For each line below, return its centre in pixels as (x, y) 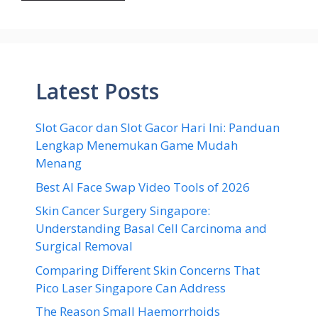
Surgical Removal (84, 246)
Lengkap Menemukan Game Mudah (137, 145)
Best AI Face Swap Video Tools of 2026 (143, 187)
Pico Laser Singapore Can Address (131, 287)
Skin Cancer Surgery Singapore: (123, 210)
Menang (59, 163)
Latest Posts (97, 91)
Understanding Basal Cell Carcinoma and (151, 228)
